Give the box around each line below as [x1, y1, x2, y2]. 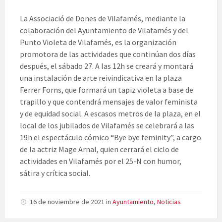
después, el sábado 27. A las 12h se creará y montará [20, 61, 193, 71]
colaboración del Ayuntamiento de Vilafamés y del [20, 25, 188, 36]
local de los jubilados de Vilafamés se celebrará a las [20, 120, 194, 131]
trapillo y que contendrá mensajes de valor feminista [20, 97, 198, 107]
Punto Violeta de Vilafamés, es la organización [20, 37, 176, 48]
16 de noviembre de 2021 [30, 197, 106, 207]
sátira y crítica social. [20, 168, 90, 178]
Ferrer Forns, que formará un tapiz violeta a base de [20, 85, 193, 95]
